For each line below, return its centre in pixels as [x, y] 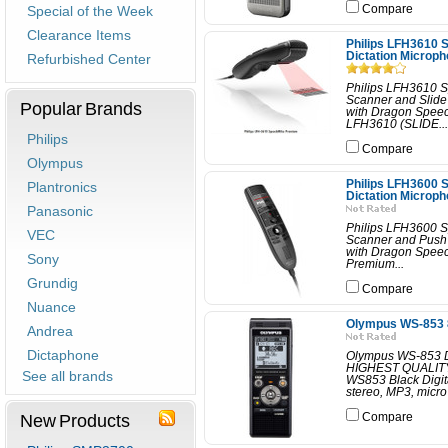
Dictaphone [63, 355]
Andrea [50, 331]
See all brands [67, 376]
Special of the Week [90, 11]
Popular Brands [81, 108]
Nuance [51, 307]
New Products [75, 420]
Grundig [52, 283]
